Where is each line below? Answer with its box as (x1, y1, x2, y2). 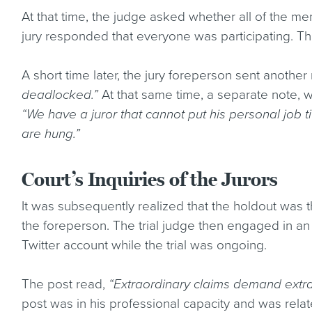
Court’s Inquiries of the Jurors (22, 168, 279, 192)
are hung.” (22, 126, 81, 141)
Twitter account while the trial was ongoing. (22, 237, 267, 253)
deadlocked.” (22, 87, 99, 102)
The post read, (22, 276, 109, 292)
